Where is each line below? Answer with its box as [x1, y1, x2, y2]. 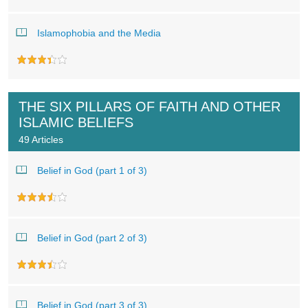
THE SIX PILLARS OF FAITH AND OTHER [19, 99, 280, 114]
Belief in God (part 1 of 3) [37, 165, 147, 176]
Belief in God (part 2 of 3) [37, 232, 147, 243]
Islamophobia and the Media [37, 27, 161, 38]
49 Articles [19, 134, 63, 145]
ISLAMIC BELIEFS [19, 115, 133, 130]
